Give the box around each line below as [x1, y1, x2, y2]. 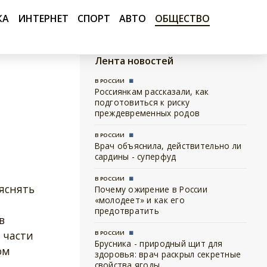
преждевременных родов [94, 107, 200, 119]
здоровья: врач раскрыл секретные [94, 249, 241, 260]
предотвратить [94, 205, 160, 216]
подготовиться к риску [94, 97, 190, 108]
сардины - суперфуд [94, 151, 176, 162]
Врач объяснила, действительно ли [94, 140, 242, 151]
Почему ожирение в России [94, 184, 208, 195]
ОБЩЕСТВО [155, 12, 210, 25]
